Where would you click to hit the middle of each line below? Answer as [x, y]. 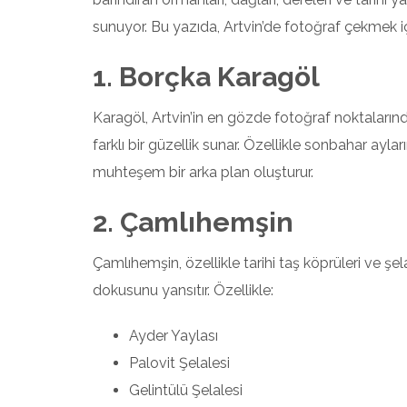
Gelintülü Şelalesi [186, 391]
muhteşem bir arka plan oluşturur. [203, 173]
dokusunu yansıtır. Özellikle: [183, 291]
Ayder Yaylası [174, 336]
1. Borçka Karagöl [206, 77]
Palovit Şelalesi [179, 363]
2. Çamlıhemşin [193, 223]
